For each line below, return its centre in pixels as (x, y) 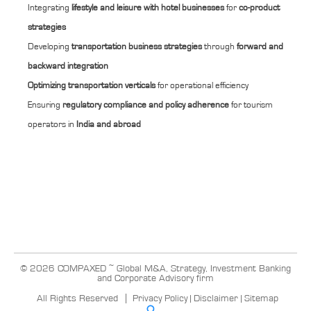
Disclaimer (216, 299)
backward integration (68, 66)
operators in (52, 125)
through (219, 47)
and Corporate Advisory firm (155, 278)
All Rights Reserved (77, 299)
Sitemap (261, 299)
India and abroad (108, 125)
